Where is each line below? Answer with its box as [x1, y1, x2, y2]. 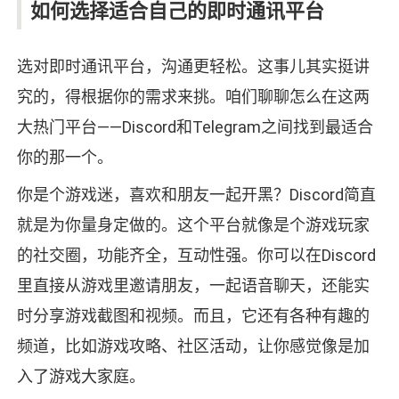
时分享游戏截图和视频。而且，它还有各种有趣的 [16, 306, 370, 326]
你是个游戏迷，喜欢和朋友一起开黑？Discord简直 [16, 185, 376, 205]
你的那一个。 [16, 148, 113, 167]
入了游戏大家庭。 [16, 367, 145, 387]
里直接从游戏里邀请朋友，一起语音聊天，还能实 [16, 276, 370, 296]
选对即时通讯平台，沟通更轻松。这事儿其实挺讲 [16, 57, 370, 77]
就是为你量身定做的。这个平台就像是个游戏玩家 [16, 216, 370, 235]
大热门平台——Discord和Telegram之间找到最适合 [16, 118, 373, 137]
